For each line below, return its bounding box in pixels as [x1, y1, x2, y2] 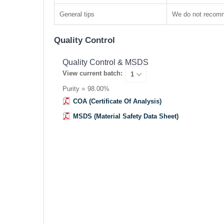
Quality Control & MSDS [62, 58, 148, 67]
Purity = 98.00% [62, 85, 109, 93]
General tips [59, 10, 94, 18]
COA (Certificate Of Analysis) [72, 97, 161, 105]
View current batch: [62, 69, 122, 77]
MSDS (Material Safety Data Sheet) [72, 112, 178, 120]
